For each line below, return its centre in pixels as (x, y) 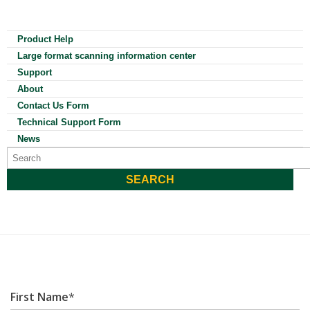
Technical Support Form (69, 122)
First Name (39, 297)
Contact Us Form (53, 106)
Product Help (45, 39)
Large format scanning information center (107, 56)
